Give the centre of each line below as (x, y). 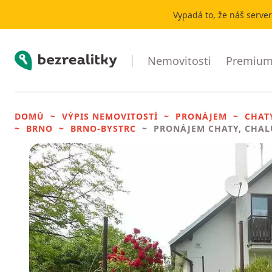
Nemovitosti (179, 60)
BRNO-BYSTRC (103, 128)
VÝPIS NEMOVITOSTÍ (110, 116)
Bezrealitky (39, 57)
